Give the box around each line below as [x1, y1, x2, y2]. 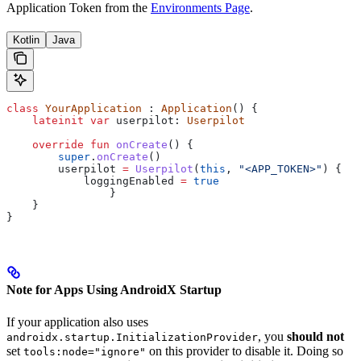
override [6, 138, 84, 151]
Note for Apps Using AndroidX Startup [6, 283, 222, 297]
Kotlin [13, 33, 39, 46]
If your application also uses [6, 314, 148, 329]
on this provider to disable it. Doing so [146, 343, 343, 358]
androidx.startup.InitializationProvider [6, 330, 258, 343]
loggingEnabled [6, 174, 180, 187]
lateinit [6, 114, 84, 127]
